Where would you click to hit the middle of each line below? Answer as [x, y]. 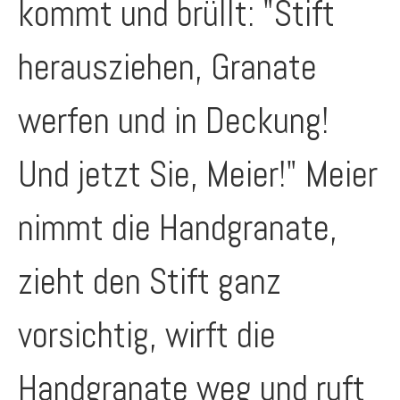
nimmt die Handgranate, [178, 228]
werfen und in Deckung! [173, 121]
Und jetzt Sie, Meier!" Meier [198, 175]
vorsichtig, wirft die [147, 335]
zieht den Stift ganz [150, 282]
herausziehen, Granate [167, 67]
